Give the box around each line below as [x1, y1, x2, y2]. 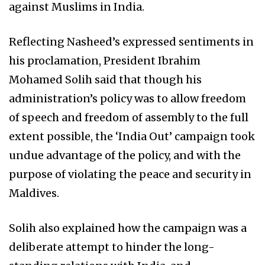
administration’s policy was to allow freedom [9, 91, 246, 105]
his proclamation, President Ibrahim [9, 53, 201, 67]
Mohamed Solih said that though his [9, 72, 202, 86]
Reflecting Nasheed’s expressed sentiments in [9, 34, 254, 49]
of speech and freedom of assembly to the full [9, 110, 248, 124]
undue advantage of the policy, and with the [9, 148, 241, 162]
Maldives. [9, 186, 59, 200]
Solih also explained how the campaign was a [9, 221, 247, 235]
